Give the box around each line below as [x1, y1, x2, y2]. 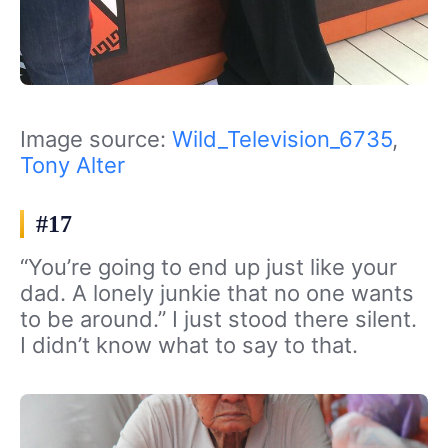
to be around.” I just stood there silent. [20, 305, 417, 332]
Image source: [20, 125, 172, 152]
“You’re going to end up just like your [20, 253, 397, 280]
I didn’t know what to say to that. [20, 331, 358, 358]
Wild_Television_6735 [172, 125, 392, 152]
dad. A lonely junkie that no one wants [20, 279, 414, 306]
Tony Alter [20, 151, 125, 178]
